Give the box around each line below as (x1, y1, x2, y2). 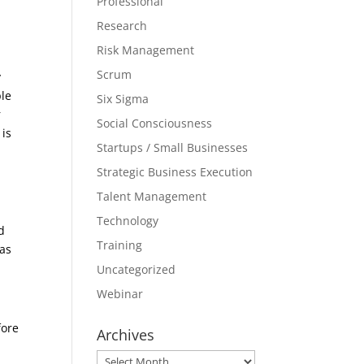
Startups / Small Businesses (97, 140, 249, 155)
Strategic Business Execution (97, 164, 253, 180)
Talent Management (97, 188, 207, 204)
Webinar (97, 286, 144, 301)
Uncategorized (97, 262, 176, 277)
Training (97, 237, 143, 253)
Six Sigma (97, 91, 149, 106)
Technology (97, 213, 159, 228)
